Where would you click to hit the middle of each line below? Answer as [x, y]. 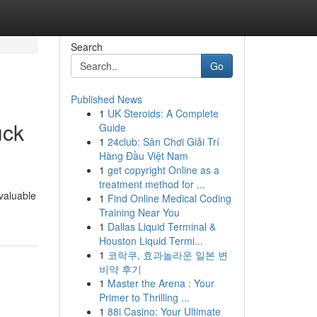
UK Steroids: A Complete [163, 113]
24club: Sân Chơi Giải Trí [163, 142]
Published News [106, 99]
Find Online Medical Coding [169, 198]
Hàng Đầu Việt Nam [143, 156]
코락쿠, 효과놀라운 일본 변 [167, 255]
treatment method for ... [152, 184]
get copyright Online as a [163, 170]
